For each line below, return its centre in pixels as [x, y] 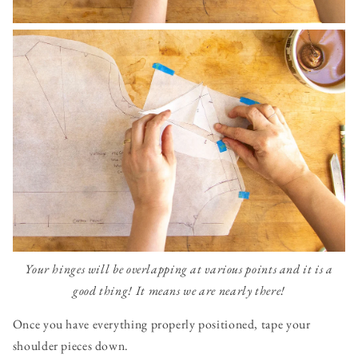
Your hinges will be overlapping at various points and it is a [179, 268]
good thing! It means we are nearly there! [179, 290]
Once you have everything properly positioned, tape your [161, 324]
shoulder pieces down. [70, 346]
